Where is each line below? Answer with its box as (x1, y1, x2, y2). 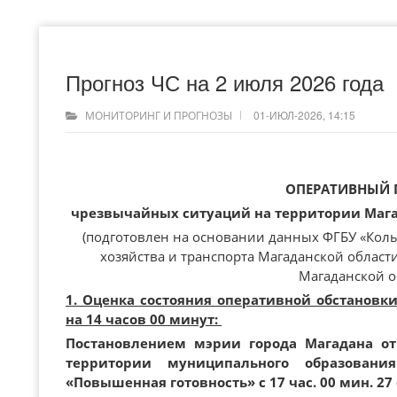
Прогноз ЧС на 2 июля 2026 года (66, 66, 384, 97)
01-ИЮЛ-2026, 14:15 (253, 107, 355, 122)
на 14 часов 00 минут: (66, 310, 222, 328)
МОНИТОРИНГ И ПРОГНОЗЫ (85, 108, 232, 123)
